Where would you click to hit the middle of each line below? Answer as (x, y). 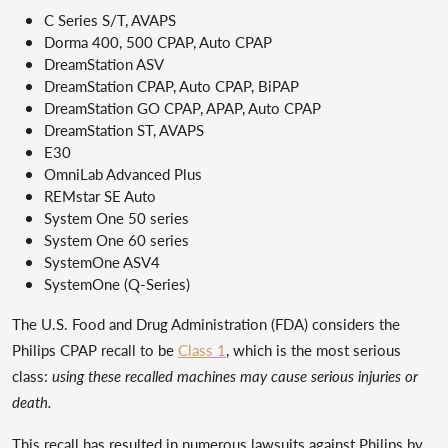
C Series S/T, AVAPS (110, 19)
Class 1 (202, 349)
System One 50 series (116, 217)
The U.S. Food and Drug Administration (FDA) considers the (206, 323)
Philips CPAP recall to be (95, 349)
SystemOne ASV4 (102, 261)
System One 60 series (116, 239)
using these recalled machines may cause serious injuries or (235, 375)
